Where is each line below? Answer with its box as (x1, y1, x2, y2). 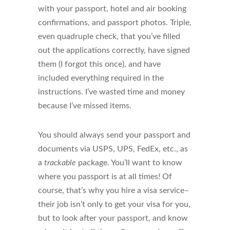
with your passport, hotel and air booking (38, 5, 186, 13)
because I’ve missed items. (38, 102, 131, 110)
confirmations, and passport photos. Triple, (38, 18, 191, 27)
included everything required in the (38, 74, 164, 83)
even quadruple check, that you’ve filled (38, 32, 180, 41)
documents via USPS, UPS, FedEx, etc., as (38, 145, 188, 154)
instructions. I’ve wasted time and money (38, 88, 185, 97)
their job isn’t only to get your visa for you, (38, 200, 190, 209)
